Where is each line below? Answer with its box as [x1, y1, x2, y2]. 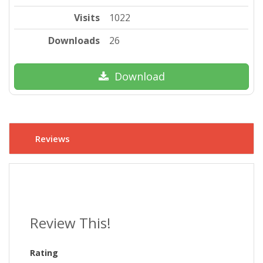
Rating [30, 247, 58, 258]
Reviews [35, 132, 70, 144]
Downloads [48, 33, 100, 47]
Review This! [30, 213, 111, 232]
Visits [74, 11, 100, 24]
